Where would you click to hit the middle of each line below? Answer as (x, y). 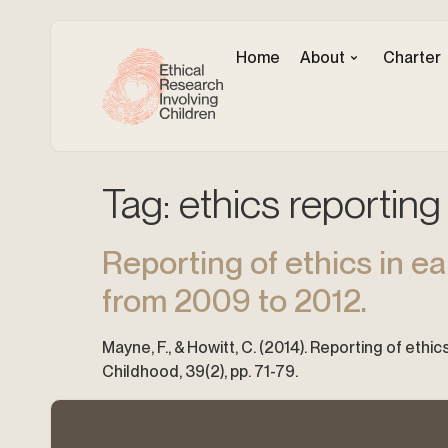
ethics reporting (310, 204)
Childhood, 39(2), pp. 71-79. (200, 372)
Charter (411, 57)
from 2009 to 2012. (234, 301)
